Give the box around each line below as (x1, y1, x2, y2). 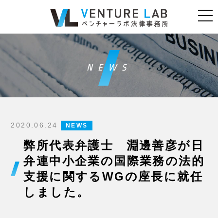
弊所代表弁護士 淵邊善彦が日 (23, 139, 204, 152)
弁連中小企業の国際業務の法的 (23, 154, 205, 167)
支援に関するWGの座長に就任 (23, 170, 203, 183)
